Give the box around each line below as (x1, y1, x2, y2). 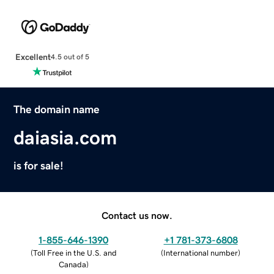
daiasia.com (13, 127, 117, 147)
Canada (58, 260, 86, 268)
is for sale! (13, 160, 64, 171)
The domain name (13, 103, 100, 115)
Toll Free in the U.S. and (32, 248, 117, 257)
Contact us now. (102, 210, 172, 220)
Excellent (15, 52, 51, 61)
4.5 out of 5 (50, 53, 89, 61)
